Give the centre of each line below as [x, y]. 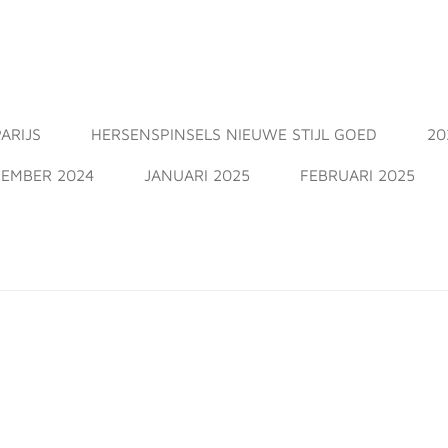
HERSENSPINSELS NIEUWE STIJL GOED [234, 134]
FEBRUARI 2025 [357, 175]
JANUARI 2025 [197, 175]
